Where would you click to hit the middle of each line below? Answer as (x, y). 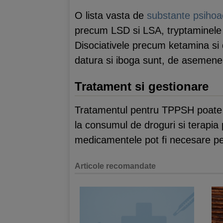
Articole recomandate (115, 166)
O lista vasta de (111, 15)
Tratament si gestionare (142, 86)
